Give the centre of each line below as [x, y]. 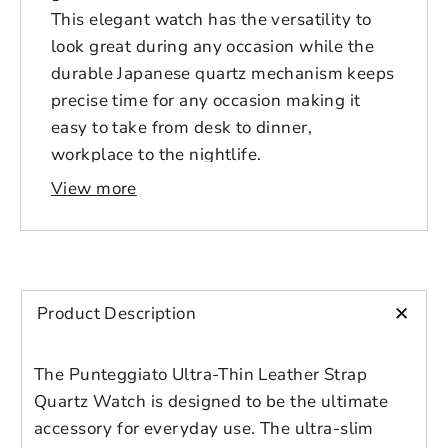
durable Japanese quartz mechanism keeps [223, 73]
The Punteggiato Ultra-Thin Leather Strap [200, 374]
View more [94, 188]
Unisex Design [149, 427]
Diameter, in [119, 280]
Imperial [333, 212]
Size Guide [119, 212]
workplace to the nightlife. [156, 154]
